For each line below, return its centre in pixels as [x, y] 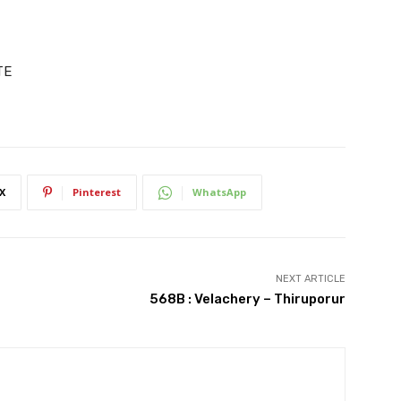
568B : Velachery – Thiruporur [247, 299]
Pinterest [97, 192]
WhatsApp [219, 192]
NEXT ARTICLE [310, 279]
